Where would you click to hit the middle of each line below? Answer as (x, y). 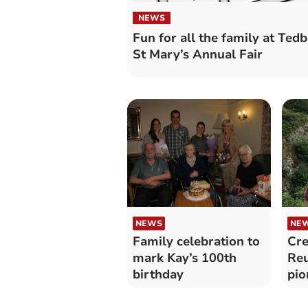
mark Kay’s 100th (184, 258)
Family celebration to (196, 242)
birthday (158, 275)
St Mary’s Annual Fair (197, 54)
